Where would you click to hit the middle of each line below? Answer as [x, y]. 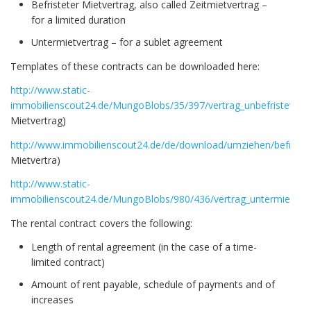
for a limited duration [78, 19]
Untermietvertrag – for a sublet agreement [127, 42]
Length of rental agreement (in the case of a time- [144, 247]
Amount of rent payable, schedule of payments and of [153, 285]
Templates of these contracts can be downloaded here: [135, 66]
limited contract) [68, 262]
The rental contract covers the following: [101, 223]
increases [52, 300]
